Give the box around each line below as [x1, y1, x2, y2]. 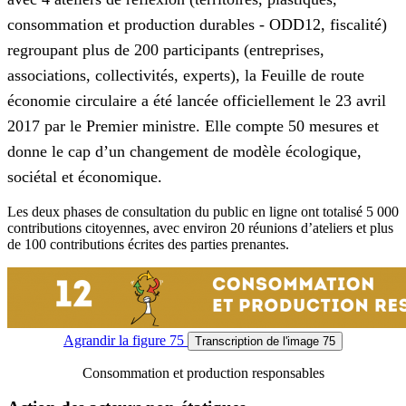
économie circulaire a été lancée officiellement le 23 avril [7, 91, 386, 110]
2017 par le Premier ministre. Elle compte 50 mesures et [7, 116, 379, 135]
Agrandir [63, 332, 119, 348]
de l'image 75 [266, 333, 335, 348]
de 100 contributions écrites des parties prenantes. [7, 236, 289, 252]
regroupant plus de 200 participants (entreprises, [7, 40, 324, 59]
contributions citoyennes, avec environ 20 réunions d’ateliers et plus [7, 219, 393, 236]
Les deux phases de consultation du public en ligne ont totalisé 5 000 [7, 203, 399, 219]
